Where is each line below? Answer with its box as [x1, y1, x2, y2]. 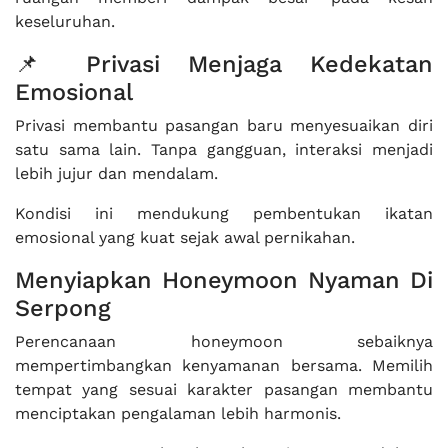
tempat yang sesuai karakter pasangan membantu [15, 380, 433, 399]
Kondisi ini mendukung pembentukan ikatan [15, 204, 433, 223]
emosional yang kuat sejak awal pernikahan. [15, 228, 355, 247]
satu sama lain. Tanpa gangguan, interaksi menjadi [15, 140, 433, 159]
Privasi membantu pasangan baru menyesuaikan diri [15, 116, 433, 135]
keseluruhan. [15, 12, 115, 31]
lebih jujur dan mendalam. [15, 164, 218, 183]
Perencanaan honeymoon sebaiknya [15, 332, 433, 351]
